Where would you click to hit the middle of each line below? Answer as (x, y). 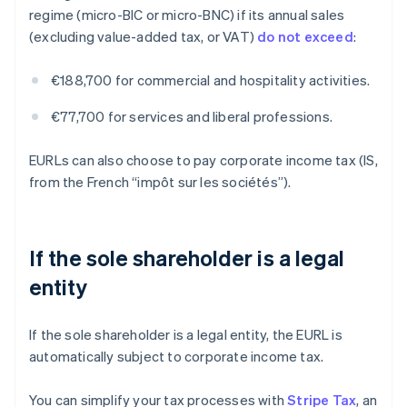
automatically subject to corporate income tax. (177, 357)
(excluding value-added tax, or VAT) (144, 37)
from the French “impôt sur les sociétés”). (160, 182)
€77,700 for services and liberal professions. (192, 117)
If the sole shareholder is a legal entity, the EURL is (186, 335)
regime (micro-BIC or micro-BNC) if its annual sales (187, 15)
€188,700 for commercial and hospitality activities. (211, 80)
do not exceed (305, 37)
